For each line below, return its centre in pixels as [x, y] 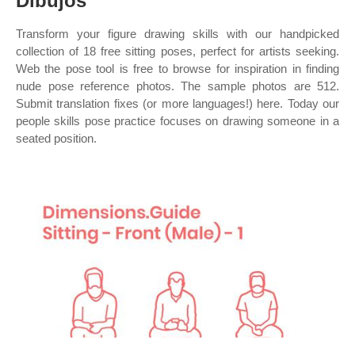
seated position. [56, 138]
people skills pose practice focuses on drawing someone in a [177, 121]
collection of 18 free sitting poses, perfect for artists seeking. [177, 51]
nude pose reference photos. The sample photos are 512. [177, 86]
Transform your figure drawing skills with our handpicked [177, 34]
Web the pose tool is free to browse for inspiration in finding [177, 69]
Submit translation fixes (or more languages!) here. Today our [177, 103]
